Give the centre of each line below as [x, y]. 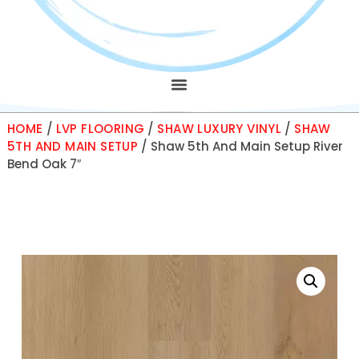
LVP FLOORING [100, 129]
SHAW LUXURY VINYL [220, 129]
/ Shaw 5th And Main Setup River [241, 146]
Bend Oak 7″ [44, 164]
